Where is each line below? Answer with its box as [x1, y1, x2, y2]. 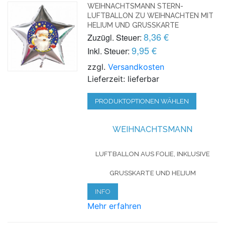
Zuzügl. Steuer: [87, 31, 142, 43]
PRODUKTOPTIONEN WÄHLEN [95, 97, 189, 105]
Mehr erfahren [87, 200, 142, 211]
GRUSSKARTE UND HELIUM [109, 169, 190, 177]
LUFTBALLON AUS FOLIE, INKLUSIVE [95, 150, 210, 158]
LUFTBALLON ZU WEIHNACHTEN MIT [87, 11, 214, 20]
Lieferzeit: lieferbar [87, 73, 160, 84]
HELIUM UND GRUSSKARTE [87, 21, 175, 29]
